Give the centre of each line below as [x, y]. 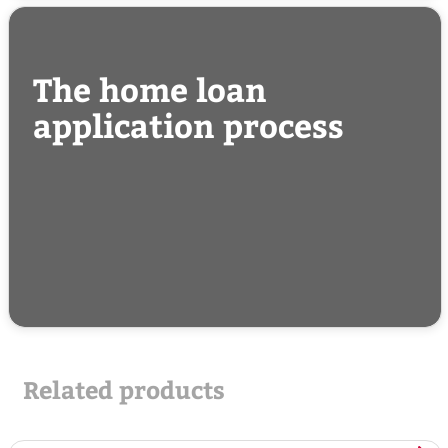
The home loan [150, 89]
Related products [124, 389]
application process [188, 125]
